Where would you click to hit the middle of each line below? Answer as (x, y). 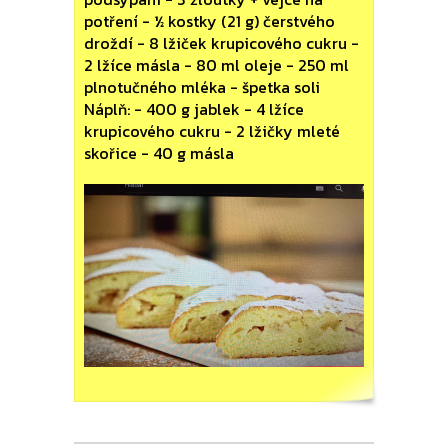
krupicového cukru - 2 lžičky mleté (212, 130)
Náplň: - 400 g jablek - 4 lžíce (194, 108)
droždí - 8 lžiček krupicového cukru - (221, 42)
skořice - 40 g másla (161, 152)
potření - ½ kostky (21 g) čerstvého (209, 20)
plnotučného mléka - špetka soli (202, 86)
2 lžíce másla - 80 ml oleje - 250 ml (216, 64)
